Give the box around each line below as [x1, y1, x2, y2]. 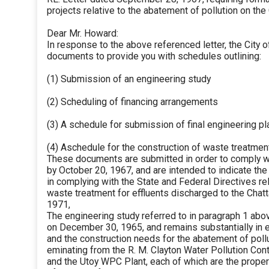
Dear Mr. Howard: [47, 28, 118, 40]
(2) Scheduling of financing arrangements [47, 96, 218, 108]
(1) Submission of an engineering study [47, 73, 211, 85]
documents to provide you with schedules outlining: [47, 50, 261, 62]
